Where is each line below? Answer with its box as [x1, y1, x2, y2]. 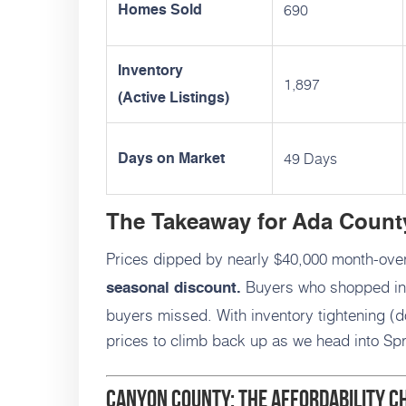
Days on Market [118, 152, 225, 168]
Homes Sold [118, 4, 202, 19]
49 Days [284, 147, 337, 170]
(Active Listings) [118, 92, 229, 107]
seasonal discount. [106, 281, 241, 297]
